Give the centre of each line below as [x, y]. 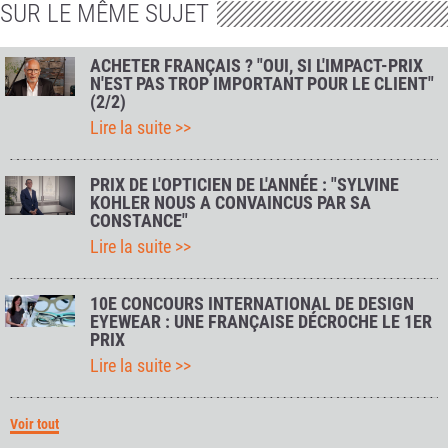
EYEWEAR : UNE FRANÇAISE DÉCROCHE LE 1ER [261, 322]
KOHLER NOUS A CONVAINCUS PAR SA [230, 203]
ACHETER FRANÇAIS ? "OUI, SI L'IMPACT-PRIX [256, 66]
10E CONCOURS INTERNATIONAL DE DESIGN [252, 304]
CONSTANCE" [139, 221]
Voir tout [34, 424]
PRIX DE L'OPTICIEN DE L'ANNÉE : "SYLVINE [244, 185]
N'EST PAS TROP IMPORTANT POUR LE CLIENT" [262, 84]
